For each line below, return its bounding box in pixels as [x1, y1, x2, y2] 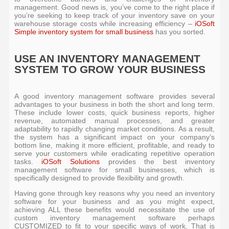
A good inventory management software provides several [14, 92, 215, 101]
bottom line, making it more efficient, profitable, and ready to [14, 141, 215, 150]
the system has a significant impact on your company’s [14, 133, 215, 142]
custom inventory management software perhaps [14, 214, 215, 222]
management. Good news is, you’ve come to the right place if [14, 3, 215, 12]
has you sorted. [153, 28, 205, 36]
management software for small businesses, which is [14, 166, 215, 174]
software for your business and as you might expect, [14, 197, 215, 206]
